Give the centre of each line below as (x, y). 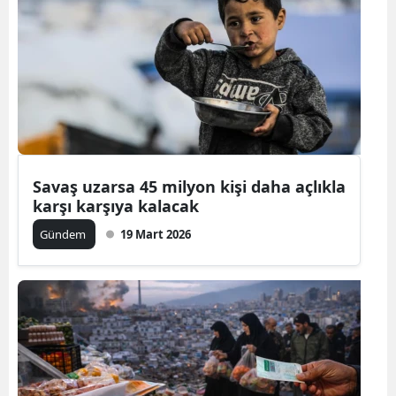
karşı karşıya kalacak (116, 206)
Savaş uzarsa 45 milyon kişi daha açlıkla (189, 187)
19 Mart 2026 (156, 235)
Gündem (64, 235)
